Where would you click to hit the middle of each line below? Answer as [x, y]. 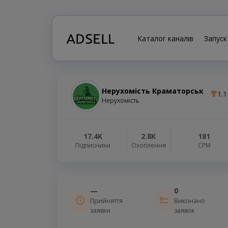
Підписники [93, 146]
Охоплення [149, 146]
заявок [184, 211]
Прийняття [107, 201]
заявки [101, 211]
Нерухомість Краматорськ [152, 91]
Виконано [190, 201]
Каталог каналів [165, 38]
